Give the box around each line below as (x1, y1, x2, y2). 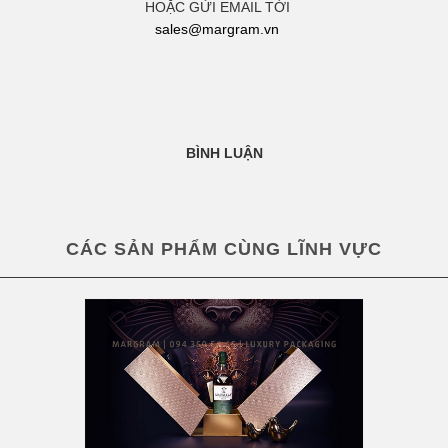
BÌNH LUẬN (185, 144, 263, 161)
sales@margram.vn (155, 20, 279, 37)
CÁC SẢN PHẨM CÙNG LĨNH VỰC (66, 238, 382, 259)
